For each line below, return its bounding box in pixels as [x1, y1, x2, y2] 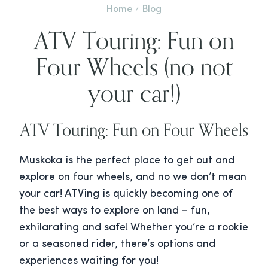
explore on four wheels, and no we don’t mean [19, 172, 246, 184]
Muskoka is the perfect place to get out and [19, 155, 234, 167]
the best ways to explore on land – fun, [19, 205, 210, 217]
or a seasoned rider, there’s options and [19, 239, 215, 251]
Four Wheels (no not [35, 52, 233, 82]
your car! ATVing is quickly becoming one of [19, 188, 233, 200]
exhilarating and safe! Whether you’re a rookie [19, 222, 248, 234]
